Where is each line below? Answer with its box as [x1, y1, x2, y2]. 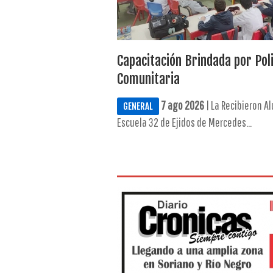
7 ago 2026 [160, 98, 204, 112]
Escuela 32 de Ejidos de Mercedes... [116, 115, 252, 129]
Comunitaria [116, 71, 180, 87]
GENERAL [122, 101, 153, 112]
